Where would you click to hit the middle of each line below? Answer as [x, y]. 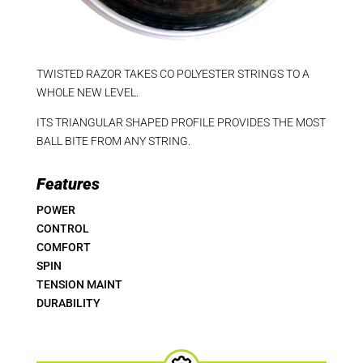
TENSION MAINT [79, 284]
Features [68, 184]
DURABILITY [68, 303]
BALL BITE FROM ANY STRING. [113, 141]
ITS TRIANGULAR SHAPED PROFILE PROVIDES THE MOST [181, 122]
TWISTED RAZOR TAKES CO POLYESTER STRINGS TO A [173, 73]
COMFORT [63, 247]
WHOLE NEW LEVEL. [87, 92]
